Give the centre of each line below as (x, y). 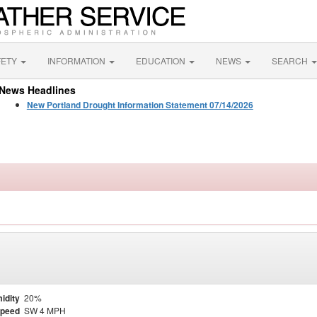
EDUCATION (162, 60)
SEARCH (291, 60)
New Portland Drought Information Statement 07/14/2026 (140, 105)
